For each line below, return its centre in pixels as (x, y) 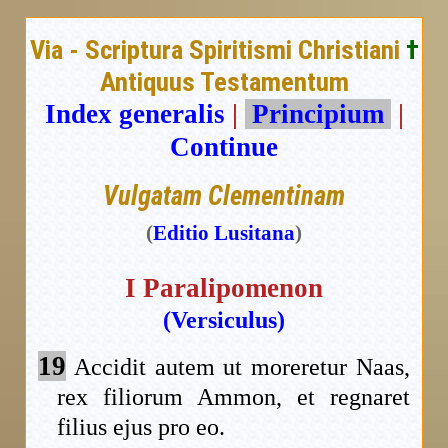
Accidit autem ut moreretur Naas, (238, 367)
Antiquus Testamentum (224, 82)
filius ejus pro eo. (141, 427)
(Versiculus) (224, 320)
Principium (317, 114)
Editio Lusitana (224, 233)
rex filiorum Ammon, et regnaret (233, 397)
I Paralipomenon (224, 288)
